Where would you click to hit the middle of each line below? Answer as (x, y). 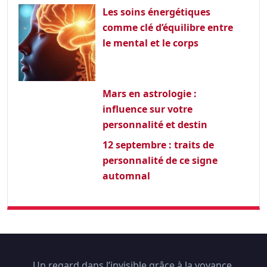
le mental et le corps (150, 43)
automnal (126, 176)
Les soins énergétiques (156, 12)
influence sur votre (147, 109)
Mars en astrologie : (149, 93)
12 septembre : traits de (158, 145)
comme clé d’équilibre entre (167, 27)
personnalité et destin (155, 124)
